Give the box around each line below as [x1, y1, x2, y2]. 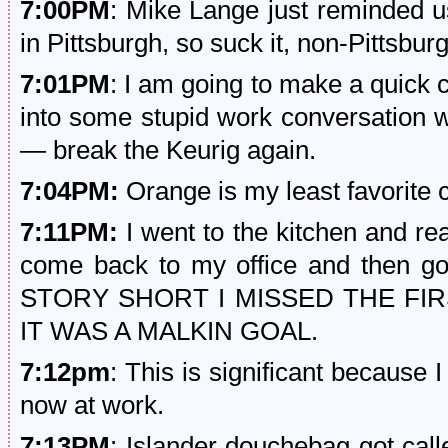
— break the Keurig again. [20, 136, 316, 164]
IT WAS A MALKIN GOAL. [20, 317, 318, 345]
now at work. [20, 391, 164, 419]
